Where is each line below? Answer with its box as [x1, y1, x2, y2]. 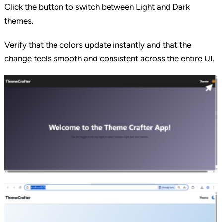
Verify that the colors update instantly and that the [4, 40, 191, 50]
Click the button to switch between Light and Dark [4, 2, 190, 12]
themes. [4, 16, 34, 26]
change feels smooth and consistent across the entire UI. [4, 54, 215, 64]
